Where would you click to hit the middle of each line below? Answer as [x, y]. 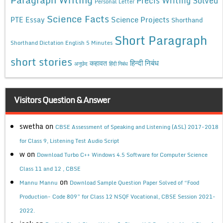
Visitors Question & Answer [62, 100]
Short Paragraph [161, 40]
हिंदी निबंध [118, 63]
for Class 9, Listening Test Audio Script [69, 141]
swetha [31, 126]
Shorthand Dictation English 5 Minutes [61, 43]
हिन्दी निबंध [144, 63]
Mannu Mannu [39, 182]
